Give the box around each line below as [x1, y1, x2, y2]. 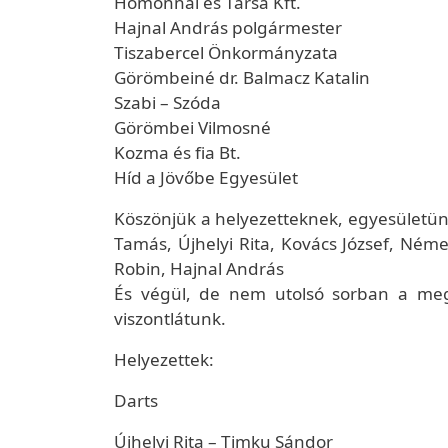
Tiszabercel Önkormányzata [114, 41, 338, 64]
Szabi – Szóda [114, 91, 221, 114]
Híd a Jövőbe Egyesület [114, 166, 298, 189]
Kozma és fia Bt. [114, 141, 241, 164]
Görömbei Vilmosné [114, 116, 271, 139]
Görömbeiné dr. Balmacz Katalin [114, 66, 370, 89]
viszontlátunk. [114, 307, 226, 330]
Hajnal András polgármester [114, 16, 342, 39]
